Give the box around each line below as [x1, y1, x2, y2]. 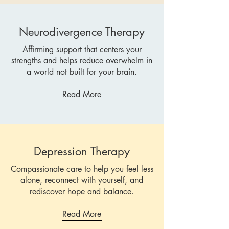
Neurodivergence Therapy [19, 25, 145, 39]
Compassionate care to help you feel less [10, 164, 153, 174]
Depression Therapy [34, 144, 130, 158]
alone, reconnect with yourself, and [20, 175, 143, 186]
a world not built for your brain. [27, 66, 137, 77]
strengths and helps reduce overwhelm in [11, 55, 152, 66]
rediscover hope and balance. [30, 186, 134, 197]
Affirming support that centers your [22, 44, 142, 55]
